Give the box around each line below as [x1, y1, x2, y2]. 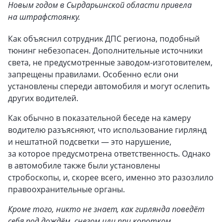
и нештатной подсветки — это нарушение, [8, 136, 171, 147]
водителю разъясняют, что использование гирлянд [8, 124, 207, 135]
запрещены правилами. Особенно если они [8, 69, 178, 80]
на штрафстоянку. [8, 11, 80, 22]
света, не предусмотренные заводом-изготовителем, [8, 57, 213, 68]
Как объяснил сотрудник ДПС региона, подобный [8, 33, 200, 44]
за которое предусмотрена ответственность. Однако [8, 148, 211, 159]
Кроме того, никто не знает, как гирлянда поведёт [8, 204, 205, 215]
